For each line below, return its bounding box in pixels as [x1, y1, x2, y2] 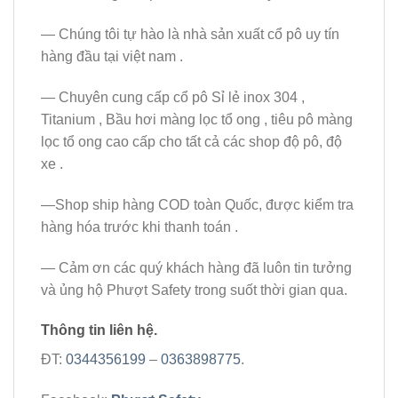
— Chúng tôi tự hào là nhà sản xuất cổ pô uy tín [41, 27, 339, 43]
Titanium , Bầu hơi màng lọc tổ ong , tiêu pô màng [41, 111, 353, 127]
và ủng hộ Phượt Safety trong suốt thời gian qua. [41, 282, 347, 298]
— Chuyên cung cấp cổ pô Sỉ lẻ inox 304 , [41, 89, 305, 105]
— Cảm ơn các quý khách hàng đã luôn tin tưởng [41, 259, 352, 275]
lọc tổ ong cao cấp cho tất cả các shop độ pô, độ [41, 133, 342, 149]
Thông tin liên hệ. [41, 322, 157, 338]
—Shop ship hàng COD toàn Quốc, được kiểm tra [41, 196, 354, 212]
